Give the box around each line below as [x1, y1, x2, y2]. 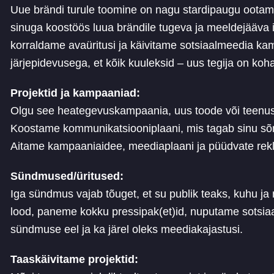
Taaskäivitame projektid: [10, 253, 139, 266]
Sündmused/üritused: [10, 170, 124, 183]
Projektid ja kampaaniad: [10, 87, 141, 100]
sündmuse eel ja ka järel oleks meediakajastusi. [10, 223, 246, 236]
